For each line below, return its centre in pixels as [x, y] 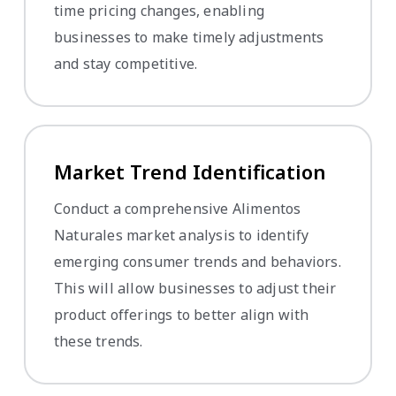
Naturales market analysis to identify [182, 235]
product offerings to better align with [182, 314]
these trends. [99, 341]
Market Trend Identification [190, 171]
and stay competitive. [126, 63]
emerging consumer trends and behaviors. [198, 261]
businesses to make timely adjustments [189, 37]
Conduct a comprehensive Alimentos [178, 208]
